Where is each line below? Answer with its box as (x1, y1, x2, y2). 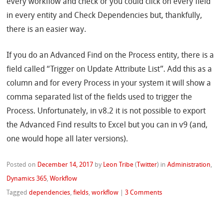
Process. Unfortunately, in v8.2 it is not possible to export (6, 108, 206, 116)
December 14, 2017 (37, 162, 94, 169)
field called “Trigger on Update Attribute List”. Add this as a (6, 66, 213, 74)
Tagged (6, 190, 29, 197)
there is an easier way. (6, 26, 87, 34)
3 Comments (125, 190, 163, 197)
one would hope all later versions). (6, 135, 128, 144)
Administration (167, 162, 211, 169)
